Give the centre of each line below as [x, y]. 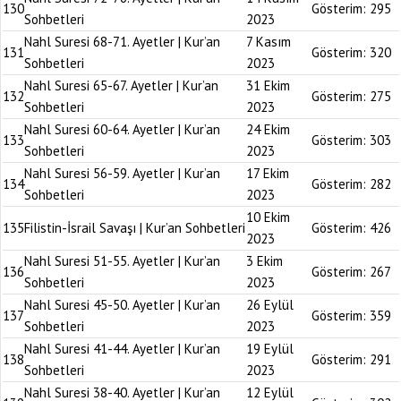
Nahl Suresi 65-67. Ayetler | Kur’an [121, 85]
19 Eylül [270, 349]
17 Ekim [268, 173]
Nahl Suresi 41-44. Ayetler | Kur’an [122, 349]
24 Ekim [268, 129]
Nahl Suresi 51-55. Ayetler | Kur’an [122, 261]
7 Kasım [269, 42]
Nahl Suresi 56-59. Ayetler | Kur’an [122, 173]
